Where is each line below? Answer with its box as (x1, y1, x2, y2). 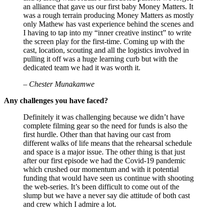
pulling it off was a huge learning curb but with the (23, 54, 178, 63)
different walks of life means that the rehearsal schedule (23, 139, 192, 147)
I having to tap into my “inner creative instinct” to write (23, 28, 191, 37)
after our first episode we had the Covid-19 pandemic (23, 156, 186, 165)
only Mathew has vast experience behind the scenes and (23, 19, 194, 28)
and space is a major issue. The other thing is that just (23, 147, 185, 156)
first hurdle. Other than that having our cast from (23, 130, 170, 139)
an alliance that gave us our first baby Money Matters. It (23, 2, 193, 11)
